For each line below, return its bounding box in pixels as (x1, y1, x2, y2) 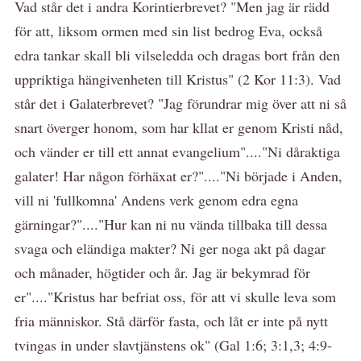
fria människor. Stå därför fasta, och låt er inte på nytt (15, 310, 328, 330)
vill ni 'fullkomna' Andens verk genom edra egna (15, 189, 298, 210)
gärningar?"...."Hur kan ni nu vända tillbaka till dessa (15, 214, 327, 234)
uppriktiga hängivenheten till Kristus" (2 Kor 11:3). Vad (15, 68, 341, 89)
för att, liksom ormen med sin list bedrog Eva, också (15, 20, 322, 40)
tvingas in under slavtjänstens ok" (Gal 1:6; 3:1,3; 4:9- (15, 334, 332, 355)
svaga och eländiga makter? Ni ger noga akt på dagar (15, 238, 326, 258)
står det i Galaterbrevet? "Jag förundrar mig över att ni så (15, 93, 346, 113)
